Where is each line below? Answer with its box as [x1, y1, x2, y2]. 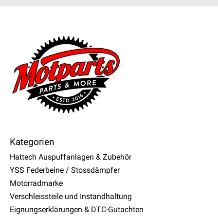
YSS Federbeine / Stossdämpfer [10, 165, 120, 175]
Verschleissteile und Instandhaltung [10, 192, 132, 201]
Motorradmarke [10, 179, 63, 188]
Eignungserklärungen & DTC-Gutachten [10, 205, 144, 215]
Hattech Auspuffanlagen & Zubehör [10, 152, 131, 162]
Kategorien [10, 136, 54, 148]
